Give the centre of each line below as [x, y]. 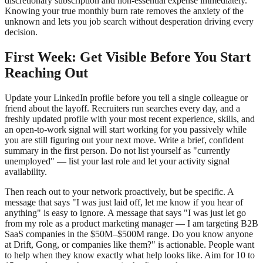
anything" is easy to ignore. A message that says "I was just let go [125, 213]
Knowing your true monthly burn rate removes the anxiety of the [124, 11]
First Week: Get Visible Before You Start [128, 57]
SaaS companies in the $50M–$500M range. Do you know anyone [129, 234]
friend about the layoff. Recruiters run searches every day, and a [122, 109]
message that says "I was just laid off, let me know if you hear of [124, 203]
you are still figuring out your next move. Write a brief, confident [124, 140]
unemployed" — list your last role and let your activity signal [117, 161]
